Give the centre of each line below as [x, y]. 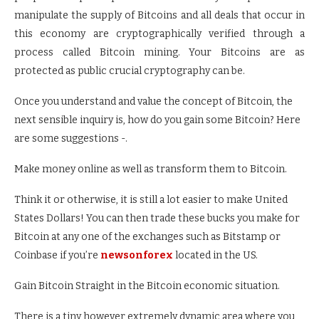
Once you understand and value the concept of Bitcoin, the [153, 101]
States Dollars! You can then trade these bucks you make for [157, 218]
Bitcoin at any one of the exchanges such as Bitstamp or [147, 237]
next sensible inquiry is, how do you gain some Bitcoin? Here [157, 120]
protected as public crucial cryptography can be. [130, 71]
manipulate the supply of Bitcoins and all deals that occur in [159, 15]
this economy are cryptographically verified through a [159, 34]
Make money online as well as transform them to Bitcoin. [151, 169]
